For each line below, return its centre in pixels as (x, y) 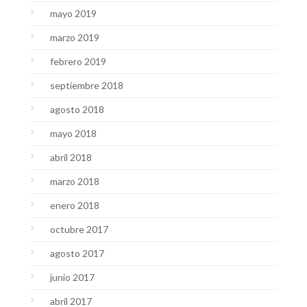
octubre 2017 (79, 230)
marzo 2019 (74, 38)
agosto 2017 (77, 254)
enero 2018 (74, 206)
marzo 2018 (74, 182)
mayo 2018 (73, 134)
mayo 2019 (73, 14)
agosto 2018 (77, 110)
